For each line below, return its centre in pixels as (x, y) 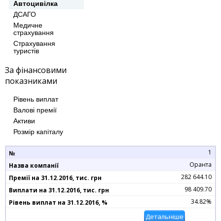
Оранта (201, 164)
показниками (31, 81)
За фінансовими (36, 70)
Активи (24, 121)
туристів (26, 51)
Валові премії (35, 110)
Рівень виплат (36, 99)
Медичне (28, 25)
